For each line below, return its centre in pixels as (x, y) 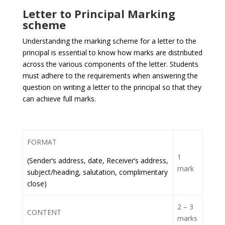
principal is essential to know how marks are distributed (112, 53)
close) (37, 184)
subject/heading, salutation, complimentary (97, 172)
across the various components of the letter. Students (110, 64)
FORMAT (42, 142)
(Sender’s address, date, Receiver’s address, (98, 161)
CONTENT (44, 212)
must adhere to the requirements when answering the (110, 76)
